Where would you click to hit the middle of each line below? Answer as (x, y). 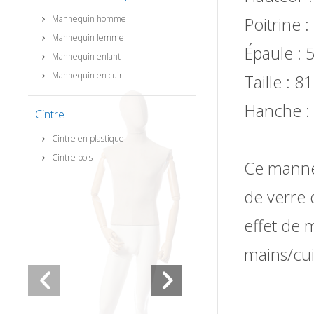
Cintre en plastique (88, 139)
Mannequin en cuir (87, 76)
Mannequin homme (89, 19)
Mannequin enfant (86, 57)
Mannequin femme (88, 38)
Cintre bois (72, 158)
